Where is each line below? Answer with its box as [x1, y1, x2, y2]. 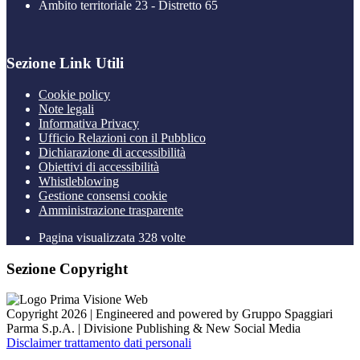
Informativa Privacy [39, 117, 139, 130]
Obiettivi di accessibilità [39, 160, 159, 174]
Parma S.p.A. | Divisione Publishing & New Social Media [6, 321, 301, 336]
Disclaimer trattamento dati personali [6, 336, 191, 350]
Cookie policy [39, 88, 110, 101]
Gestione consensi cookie [39, 189, 167, 202]
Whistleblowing [39, 174, 119, 188]
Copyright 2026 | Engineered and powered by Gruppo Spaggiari [6, 307, 333, 321]
